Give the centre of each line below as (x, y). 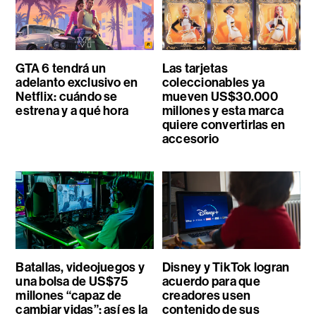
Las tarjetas (195, 68)
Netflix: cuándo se (67, 96)
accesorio (190, 139)
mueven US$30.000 (220, 96)
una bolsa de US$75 (72, 281)
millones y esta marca (223, 110)
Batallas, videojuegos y (80, 267)
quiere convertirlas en (224, 124)
